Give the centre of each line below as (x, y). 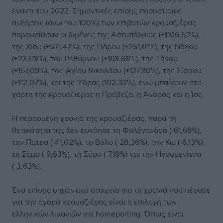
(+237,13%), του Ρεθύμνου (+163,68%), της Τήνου (95, 58)
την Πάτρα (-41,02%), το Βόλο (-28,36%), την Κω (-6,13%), (109, 142)
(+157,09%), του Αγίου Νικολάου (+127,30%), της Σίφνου (107, 70)
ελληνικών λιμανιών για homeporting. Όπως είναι (98, 214)
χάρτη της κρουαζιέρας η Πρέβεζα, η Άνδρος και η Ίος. (108, 94)
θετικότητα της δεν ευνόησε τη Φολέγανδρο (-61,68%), (107, 130)
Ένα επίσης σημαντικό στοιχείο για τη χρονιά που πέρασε (111, 190)
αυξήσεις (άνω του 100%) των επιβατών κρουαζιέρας (104, 23)
